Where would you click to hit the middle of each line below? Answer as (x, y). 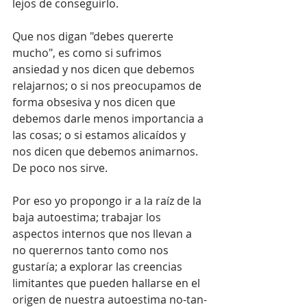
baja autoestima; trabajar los (88, 217)
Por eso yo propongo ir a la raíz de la (108, 201)
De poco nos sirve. (60, 168)
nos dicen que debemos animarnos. (107, 151)
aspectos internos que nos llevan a (103, 234)
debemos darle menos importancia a (109, 119)
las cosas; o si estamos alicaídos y (100, 135)
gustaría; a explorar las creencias (99, 267)
